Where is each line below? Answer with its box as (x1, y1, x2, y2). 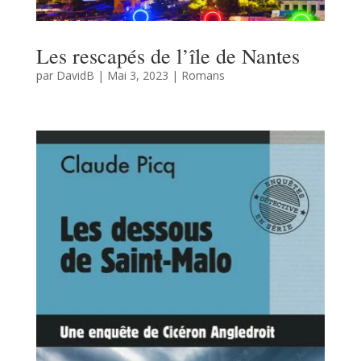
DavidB (56, 67, 94, 83)
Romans (180, 67, 225, 83)
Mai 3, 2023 (106, 67, 168, 83)
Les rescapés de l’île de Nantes (35, 41, 300, 69)
